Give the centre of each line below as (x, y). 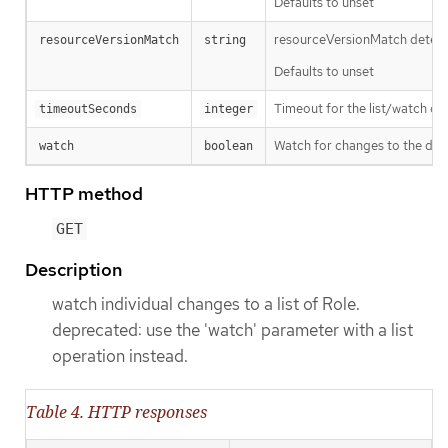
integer (228, 109)
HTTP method (84, 194)
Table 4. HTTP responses (116, 411)
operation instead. (120, 355)
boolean (228, 146)
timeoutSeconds (88, 109)
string (225, 40)
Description (73, 269)
